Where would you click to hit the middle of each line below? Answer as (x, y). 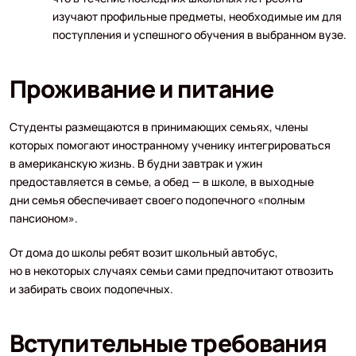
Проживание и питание (141, 88)
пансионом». (43, 218)
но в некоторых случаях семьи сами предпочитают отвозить (171, 270)
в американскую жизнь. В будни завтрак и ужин (135, 163)
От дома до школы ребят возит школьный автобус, (143, 252)
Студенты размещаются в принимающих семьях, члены (159, 126)
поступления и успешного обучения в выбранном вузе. (199, 34)
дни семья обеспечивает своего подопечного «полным (157, 199)
